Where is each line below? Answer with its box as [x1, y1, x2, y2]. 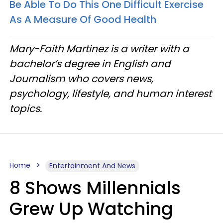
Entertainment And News [49, 160, 135, 171]
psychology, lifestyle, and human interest [9, 86, 212, 101]
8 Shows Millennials [9, 175, 181, 200]
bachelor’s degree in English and [9, 56, 171, 71]
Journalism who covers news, [9, 71, 153, 86]
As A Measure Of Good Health [9, 12, 156, 26]
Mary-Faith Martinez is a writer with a [9, 41, 189, 56]
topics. [9, 101, 42, 115]
